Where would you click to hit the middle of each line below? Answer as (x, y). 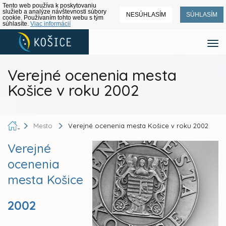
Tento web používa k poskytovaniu (49, 6)
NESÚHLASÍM (146, 15)
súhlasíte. (16, 24)
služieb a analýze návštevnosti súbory (54, 12)
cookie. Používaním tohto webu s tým (53, 18)
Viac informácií (50, 24)
